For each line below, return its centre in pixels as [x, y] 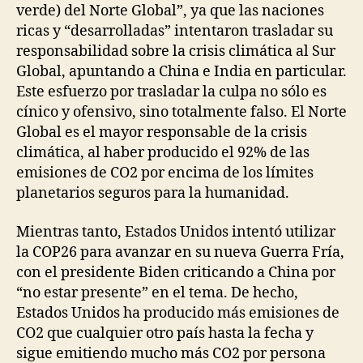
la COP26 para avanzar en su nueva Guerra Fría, [180, 252]
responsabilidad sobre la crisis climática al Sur [176, 52]
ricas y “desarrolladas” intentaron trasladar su [175, 32]
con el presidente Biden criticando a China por [176, 272]
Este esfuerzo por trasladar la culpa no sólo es [171, 92]
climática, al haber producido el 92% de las [163, 153]
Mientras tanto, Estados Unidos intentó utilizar [176, 232]
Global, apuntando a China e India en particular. [181, 72]
